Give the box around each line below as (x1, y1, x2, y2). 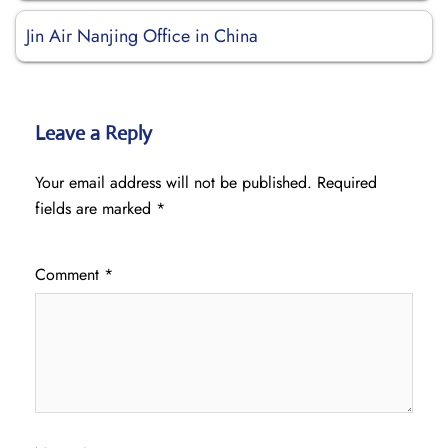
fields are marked (35, 197, 156, 220)
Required (317, 171, 377, 194)
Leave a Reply (35, 121, 152, 146)
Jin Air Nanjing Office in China (26, 23, 258, 49)
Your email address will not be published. (35, 171, 312, 194)
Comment (35, 263, 104, 286)
